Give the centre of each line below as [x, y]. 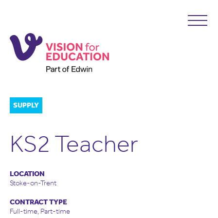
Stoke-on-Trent [33, 183]
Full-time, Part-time [40, 211]
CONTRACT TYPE [38, 202]
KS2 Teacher [74, 144]
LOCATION [27, 174]
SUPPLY [26, 105]
